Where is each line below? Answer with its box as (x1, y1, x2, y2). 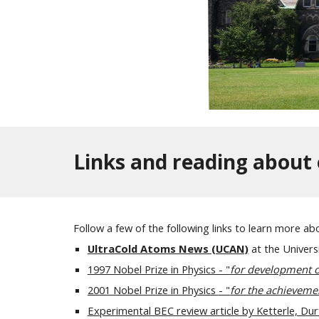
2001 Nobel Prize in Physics (87, 283, 219, 297)
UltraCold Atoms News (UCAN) (87, 241, 249, 256)
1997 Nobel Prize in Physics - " (87, 262, 230, 276)
